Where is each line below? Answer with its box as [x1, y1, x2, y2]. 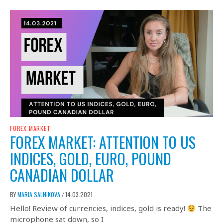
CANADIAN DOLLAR [10, 164, 114, 187]
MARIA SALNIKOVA [17, 190, 62, 199]
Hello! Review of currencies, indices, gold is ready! [10, 203, 187, 214]
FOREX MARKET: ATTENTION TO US [10, 131, 196, 154]
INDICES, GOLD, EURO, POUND [10, 147, 171, 170]
